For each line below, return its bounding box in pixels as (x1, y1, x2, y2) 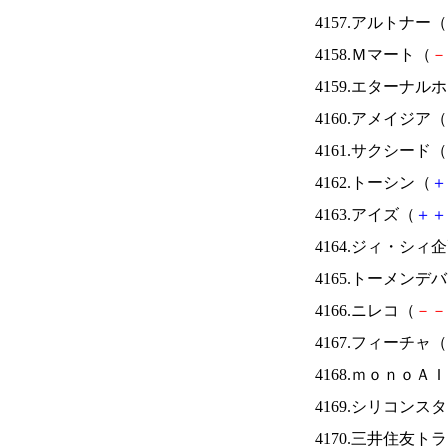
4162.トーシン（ (315, 174, 431, 191)
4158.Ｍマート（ (315, 46, 431, 63)
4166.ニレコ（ (315, 302, 415, 319)
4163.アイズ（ (315, 206, 415, 223)
